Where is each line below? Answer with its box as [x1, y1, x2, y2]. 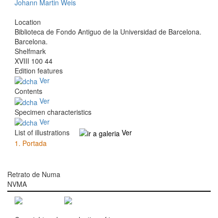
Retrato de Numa [7, 169, 60, 180]
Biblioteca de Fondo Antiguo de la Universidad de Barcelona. [15, 27, 201, 36]
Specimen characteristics [15, 107, 91, 117]
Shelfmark [15, 46, 46, 56]
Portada [22, 138, 47, 148]
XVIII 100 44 [15, 56, 53, 66]
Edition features [15, 66, 63, 75]
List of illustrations [15, 127, 72, 137]
